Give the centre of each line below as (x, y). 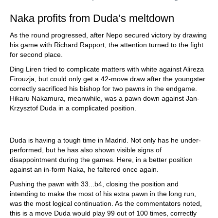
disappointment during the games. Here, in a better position (101, 160)
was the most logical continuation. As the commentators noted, (106, 204)
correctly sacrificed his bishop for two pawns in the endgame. (103, 89)
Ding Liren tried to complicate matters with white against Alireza (107, 69)
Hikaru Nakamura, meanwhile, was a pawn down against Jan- (105, 99)
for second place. (36, 55)
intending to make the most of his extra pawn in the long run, (103, 194)
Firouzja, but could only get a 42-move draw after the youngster (108, 79)
